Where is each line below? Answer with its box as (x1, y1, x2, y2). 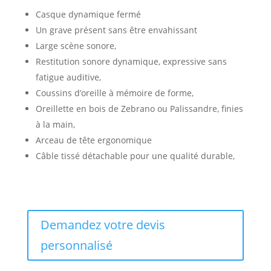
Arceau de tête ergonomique (35, 134, 152, 146)
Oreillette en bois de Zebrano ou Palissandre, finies (35, 103, 243, 114)
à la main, (35, 119, 75, 130)
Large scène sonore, (35, 40, 116, 51)
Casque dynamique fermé (35, 8, 141, 20)
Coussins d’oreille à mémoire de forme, (35, 87, 194, 99)
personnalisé (40, 237, 113, 253)
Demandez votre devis (40, 217, 165, 233)
